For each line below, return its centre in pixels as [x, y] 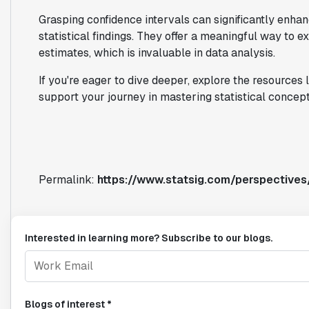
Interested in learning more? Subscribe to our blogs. [148, 238]
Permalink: [68, 179]
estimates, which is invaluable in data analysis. [157, 52]
